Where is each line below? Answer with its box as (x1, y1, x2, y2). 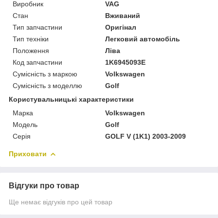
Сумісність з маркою (13, 70, 77, 78)
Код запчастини (13, 58, 62, 66)
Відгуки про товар (9, 181, 79, 190)
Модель (13, 120, 37, 128)
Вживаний (105, 11, 141, 19)
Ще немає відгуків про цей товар (9, 198, 112, 206)
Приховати (9, 149, 47, 158)
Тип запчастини (13, 23, 62, 31)
